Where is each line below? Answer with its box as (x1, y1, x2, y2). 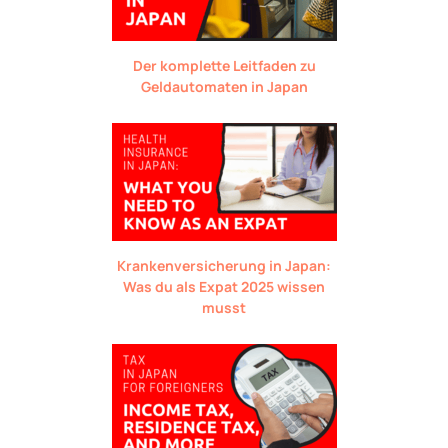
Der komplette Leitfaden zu (132, 55, 316, 75)
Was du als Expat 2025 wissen (123, 276, 325, 296)
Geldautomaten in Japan (140, 76, 308, 96)
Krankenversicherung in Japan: (117, 255, 331, 275)
